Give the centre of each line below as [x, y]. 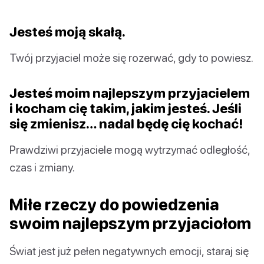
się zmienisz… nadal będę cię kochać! [126, 124]
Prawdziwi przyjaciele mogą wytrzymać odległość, [130, 150]
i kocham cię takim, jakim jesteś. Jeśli [126, 108]
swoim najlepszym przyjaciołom [130, 224]
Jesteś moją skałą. [67, 32]
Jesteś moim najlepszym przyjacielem [130, 93]
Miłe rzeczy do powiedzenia [114, 205]
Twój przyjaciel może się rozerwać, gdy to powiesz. [131, 58]
